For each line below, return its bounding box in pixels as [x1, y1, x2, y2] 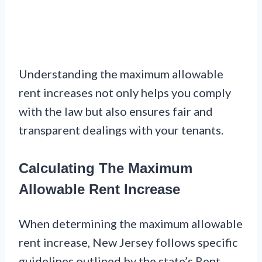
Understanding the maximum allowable [19, 66, 223, 81]
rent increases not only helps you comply [19, 85, 231, 99]
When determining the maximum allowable [19, 216, 243, 230]
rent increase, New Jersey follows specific [19, 235, 238, 249]
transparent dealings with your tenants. [19, 122, 223, 137]
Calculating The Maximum [19, 160, 192, 176]
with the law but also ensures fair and [19, 104, 213, 118]
